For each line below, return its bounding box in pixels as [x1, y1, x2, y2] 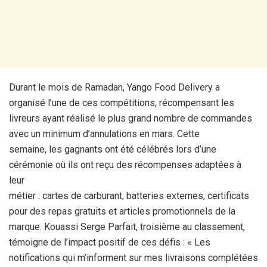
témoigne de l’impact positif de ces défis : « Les [9, 236, 210, 248]
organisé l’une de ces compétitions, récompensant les [9, 97, 234, 108]
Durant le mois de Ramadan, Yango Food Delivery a [9, 81, 220, 93]
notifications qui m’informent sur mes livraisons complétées [9, 252, 258, 263]
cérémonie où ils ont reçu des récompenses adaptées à [9, 159, 241, 170]
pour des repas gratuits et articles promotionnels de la [9, 205, 235, 217]
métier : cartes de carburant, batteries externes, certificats [9, 190, 249, 201]
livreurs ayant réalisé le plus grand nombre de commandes [9, 112, 252, 124]
